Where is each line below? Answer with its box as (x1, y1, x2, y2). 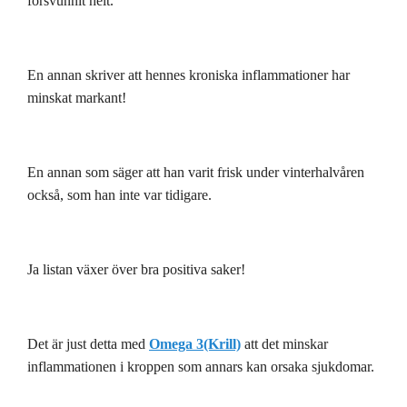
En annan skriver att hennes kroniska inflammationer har (27, 66, 350, 83)
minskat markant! (27, 89, 126, 105)
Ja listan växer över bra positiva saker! (27, 261, 245, 277)
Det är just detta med (27, 335, 149, 352)
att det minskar (241, 335, 328, 352)
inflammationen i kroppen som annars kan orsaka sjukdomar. (27, 358, 374, 374)
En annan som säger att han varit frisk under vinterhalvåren (27, 164, 364, 180)
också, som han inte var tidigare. (27, 186, 212, 203)
